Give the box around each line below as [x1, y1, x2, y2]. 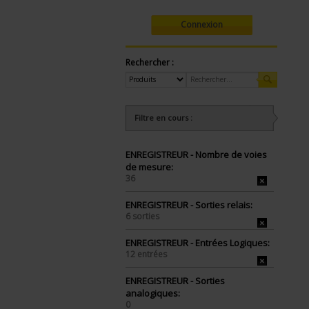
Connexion [180, 19, 223, 30]
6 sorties [126, 210, 159, 222]
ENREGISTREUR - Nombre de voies [126, 148, 267, 161]
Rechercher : [126, 57, 174, 68]
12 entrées [126, 248, 167, 260]
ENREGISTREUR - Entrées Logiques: [126, 237, 270, 249]
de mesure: [126, 161, 173, 173]
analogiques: [126, 287, 180, 299]
